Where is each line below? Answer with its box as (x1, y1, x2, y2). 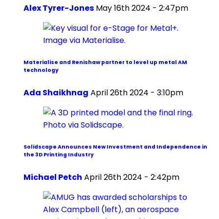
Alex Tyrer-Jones (23, 2, 94, 14)
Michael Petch (23, 171, 82, 183)
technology (23, 66, 59, 74)
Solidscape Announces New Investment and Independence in (23, 143, 207, 151)
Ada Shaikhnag (23, 87, 88, 98)
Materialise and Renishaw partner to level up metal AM (23, 58, 187, 66)
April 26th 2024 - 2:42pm (84, 171, 179, 183)
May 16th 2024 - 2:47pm (96, 2, 188, 14)
